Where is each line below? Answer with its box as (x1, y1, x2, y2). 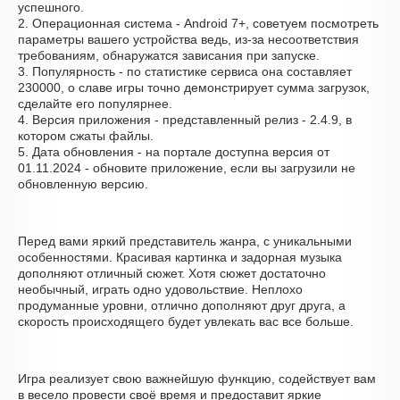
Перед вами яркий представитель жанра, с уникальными (18, 234, 352, 248)
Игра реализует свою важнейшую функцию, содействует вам (18, 371, 376, 386)
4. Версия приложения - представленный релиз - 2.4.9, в (18, 112, 352, 127)
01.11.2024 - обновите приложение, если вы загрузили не (18, 161, 355, 175)
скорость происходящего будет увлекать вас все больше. (18, 314, 354, 329)
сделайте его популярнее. (18, 96, 172, 111)
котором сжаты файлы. (18, 129, 154, 143)
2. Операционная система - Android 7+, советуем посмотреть (18, 16, 379, 30)
